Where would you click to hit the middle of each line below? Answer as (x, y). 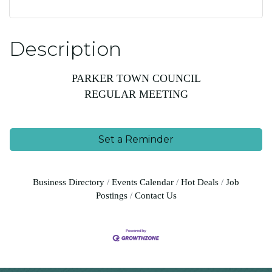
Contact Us (155, 195)
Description (65, 49)
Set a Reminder (136, 139)
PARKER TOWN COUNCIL (136, 78)
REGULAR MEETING (136, 94)
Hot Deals (200, 182)
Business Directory (69, 182)
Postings (111, 195)
